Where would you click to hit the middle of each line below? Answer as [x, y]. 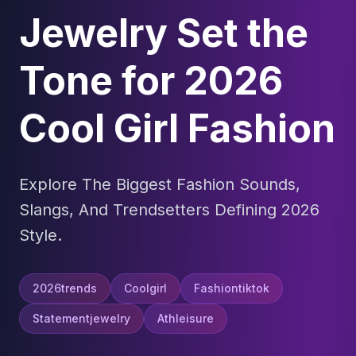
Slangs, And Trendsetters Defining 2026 [169, 210]
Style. [41, 235]
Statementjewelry [81, 318]
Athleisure [186, 318]
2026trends [65, 288]
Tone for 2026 [151, 81]
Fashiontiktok [232, 288]
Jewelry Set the [164, 33]
